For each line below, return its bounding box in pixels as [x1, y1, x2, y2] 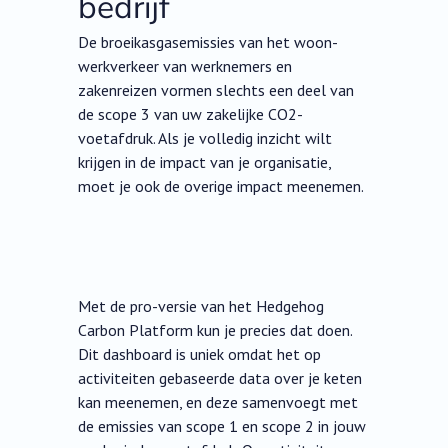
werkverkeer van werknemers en [78, 56, 293, 77]
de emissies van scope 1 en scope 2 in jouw [78, 416, 367, 437]
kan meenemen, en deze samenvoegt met [78, 392, 359, 413]
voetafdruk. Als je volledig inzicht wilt [78, 128, 333, 149]
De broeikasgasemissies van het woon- [78, 32, 339, 53]
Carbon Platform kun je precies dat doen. [78, 320, 353, 341]
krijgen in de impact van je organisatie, [78, 152, 332, 173]
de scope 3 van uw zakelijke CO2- [78, 104, 304, 125]
